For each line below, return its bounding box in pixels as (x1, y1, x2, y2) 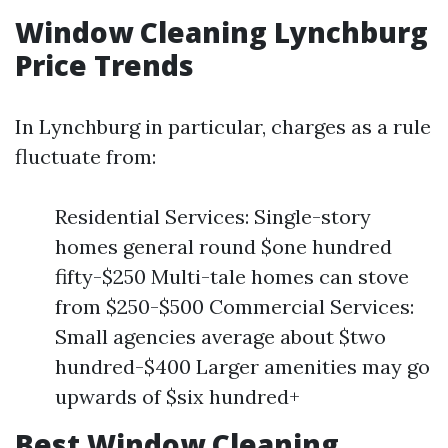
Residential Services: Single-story (55, 204, 371, 229)
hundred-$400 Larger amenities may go (55, 354, 430, 379)
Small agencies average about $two (55, 324, 386, 349)
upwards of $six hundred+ (55, 384, 300, 409)
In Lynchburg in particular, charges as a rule (15, 114, 431, 139)
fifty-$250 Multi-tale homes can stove (55, 264, 409, 289)
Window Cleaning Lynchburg (15, 13, 428, 51)
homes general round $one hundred (55, 234, 392, 259)
